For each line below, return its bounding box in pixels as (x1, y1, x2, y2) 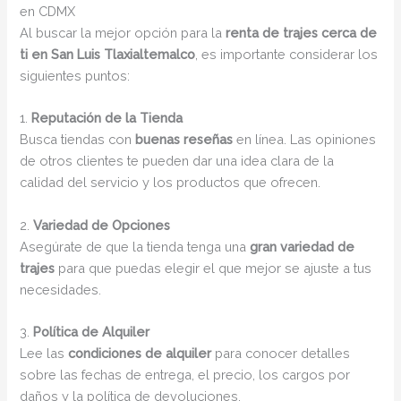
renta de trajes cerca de (226, 25, 378, 41)
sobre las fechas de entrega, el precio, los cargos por (20, 367, 351, 383)
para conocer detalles (211, 346, 351, 362)
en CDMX (20, 4, 76, 20)
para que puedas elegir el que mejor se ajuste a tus (55, 260, 372, 276)
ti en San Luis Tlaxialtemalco (20, 47, 196, 63)
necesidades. (20, 281, 102, 297)
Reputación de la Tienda (31, 110, 183, 126)
